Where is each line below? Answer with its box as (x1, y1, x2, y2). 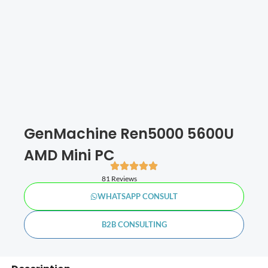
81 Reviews (101, 173, 137, 183)
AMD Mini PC (24, 145, 115, 165)
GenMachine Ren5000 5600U (24, 123, 234, 144)
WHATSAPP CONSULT (98, 191, 178, 201)
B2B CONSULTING (101, 219, 167, 229)
